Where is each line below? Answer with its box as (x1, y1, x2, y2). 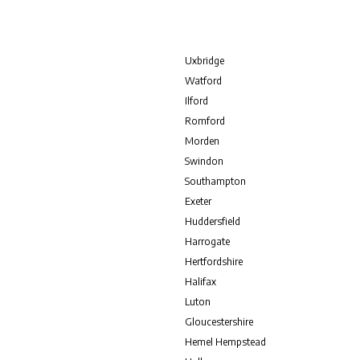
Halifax (185, 275, 217, 288)
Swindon (185, 154, 224, 167)
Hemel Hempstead (185, 335, 267, 348)
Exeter (185, 194, 212, 207)
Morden (185, 134, 220, 147)
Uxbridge (185, 54, 225, 67)
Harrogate (185, 235, 231, 247)
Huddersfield (185, 215, 241, 227)
